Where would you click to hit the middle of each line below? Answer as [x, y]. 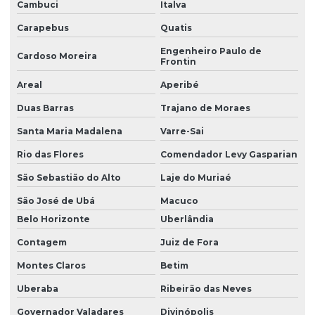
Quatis [176, 27]
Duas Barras [45, 108]
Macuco [179, 200]
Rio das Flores [50, 154]
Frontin [178, 61]
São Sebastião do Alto [69, 177]
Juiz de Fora [189, 242]
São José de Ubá [56, 200]
